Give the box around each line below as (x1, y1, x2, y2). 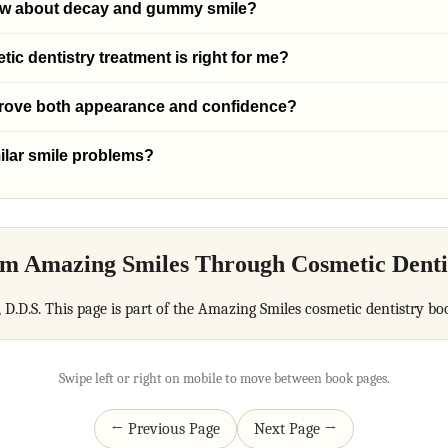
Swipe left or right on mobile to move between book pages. (58, 369, 390, 387)
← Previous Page (111, 419, 220, 438)
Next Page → (254, 419, 337, 438)
